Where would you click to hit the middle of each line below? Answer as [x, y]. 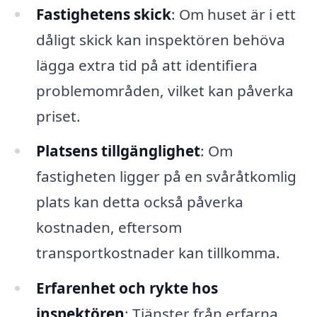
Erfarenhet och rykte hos [127, 288]
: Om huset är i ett [233, 14]
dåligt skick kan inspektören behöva [160, 39]
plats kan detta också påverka [139, 202]
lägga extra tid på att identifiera [146, 65]
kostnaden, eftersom [109, 227]
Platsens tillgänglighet [118, 151]
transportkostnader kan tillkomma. [158, 253]
